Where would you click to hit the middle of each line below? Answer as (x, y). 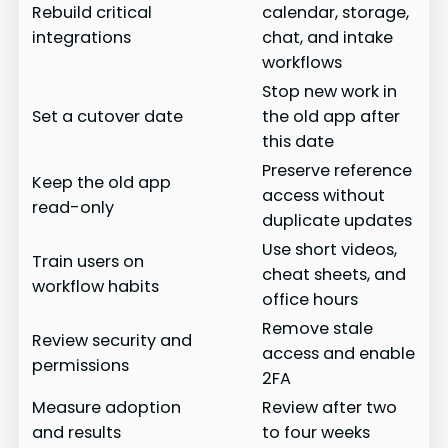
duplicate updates (337, 220)
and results (77, 432)
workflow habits (96, 286)
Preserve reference (337, 170)
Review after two (330, 407)
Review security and (112, 340)
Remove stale (318, 328)
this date (298, 141)
